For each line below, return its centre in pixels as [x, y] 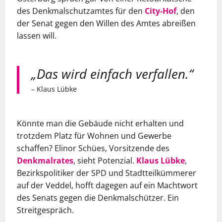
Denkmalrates [45, 160]
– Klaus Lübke [54, 89]
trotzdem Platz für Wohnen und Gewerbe [94, 136]
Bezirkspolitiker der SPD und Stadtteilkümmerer [107, 173]
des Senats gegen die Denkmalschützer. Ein [98, 197]
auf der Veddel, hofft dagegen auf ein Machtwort [107, 185]
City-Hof [161, 11]
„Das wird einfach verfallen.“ [112, 74]
